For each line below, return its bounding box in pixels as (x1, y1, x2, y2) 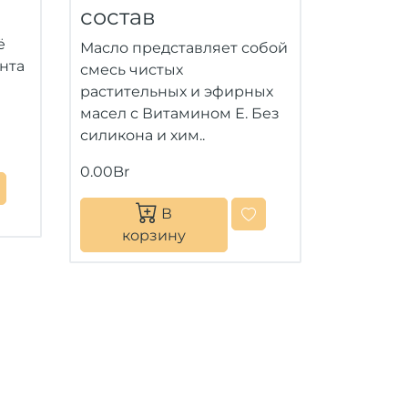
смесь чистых (80, 61, 183, 78)
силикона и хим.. (80, 127, 205, 144)
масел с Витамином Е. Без (80, 105, 280, 122)
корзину (121, 227, 186, 244)
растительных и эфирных (80, 83, 273, 100)
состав (80, 4, 156, 30)
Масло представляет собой (80, 39, 288, 56)
